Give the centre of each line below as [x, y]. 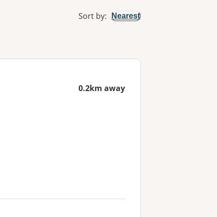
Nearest [126, 16]
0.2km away [102, 88]
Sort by [92, 16]
